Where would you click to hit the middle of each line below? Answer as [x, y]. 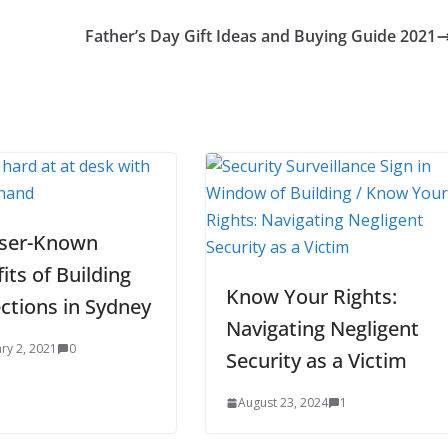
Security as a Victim [316, 360]
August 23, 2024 [283, 402]
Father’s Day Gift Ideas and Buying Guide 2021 [260, 36]
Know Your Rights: [311, 296]
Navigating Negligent [322, 328]
